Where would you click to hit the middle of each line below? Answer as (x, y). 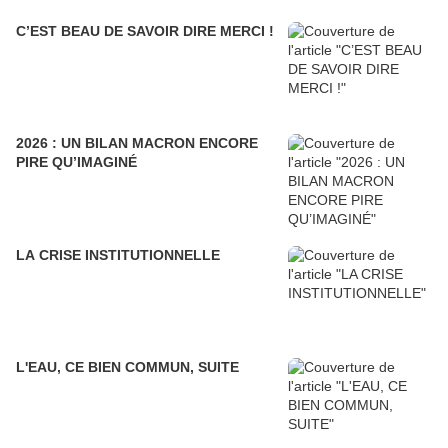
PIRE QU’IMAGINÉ (76, 162)
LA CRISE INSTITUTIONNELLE (118, 255)
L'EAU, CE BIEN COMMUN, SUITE (127, 367)
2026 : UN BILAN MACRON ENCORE (137, 143)
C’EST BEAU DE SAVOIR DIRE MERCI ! (145, 31)
